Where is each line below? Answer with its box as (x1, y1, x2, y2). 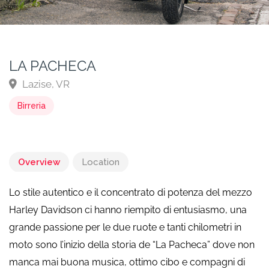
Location (82, 157, 119, 168)
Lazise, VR (20, 78, 70, 90)
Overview (18, 157, 60, 168)
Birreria (17, 101, 46, 110)
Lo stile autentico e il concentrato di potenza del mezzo (9, 187, 252, 198)
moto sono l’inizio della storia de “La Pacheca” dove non (9, 239, 255, 250)
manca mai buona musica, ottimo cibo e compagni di (9, 256, 245, 268)
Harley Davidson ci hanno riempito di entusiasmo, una (9, 204, 247, 216)
